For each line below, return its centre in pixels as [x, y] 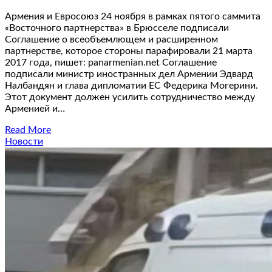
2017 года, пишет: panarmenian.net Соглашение [111, 63]
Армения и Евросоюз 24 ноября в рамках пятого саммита [133, 17]
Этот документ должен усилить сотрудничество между [130, 97]
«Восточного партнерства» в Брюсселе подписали [117, 28]
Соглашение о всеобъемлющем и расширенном [111, 40]
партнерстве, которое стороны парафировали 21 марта [129, 51]
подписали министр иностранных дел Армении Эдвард [129, 74]
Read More [28, 130]
